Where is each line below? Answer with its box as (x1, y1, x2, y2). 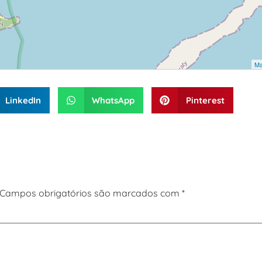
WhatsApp (92, 94, 135, 106)
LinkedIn (5, 94, 41, 106)
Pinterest (185, 94, 225, 106)
